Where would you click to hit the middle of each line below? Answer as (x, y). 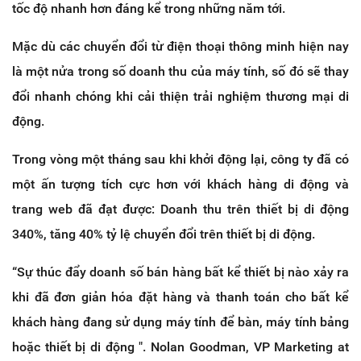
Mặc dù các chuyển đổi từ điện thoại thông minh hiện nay (180, 46)
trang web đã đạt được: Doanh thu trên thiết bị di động (180, 209)
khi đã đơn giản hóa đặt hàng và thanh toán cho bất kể (180, 297)
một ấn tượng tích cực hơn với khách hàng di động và (180, 184)
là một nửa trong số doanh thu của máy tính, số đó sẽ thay (180, 71)
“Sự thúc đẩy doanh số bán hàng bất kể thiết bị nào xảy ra (180, 272)
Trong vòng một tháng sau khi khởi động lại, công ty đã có (180, 159)
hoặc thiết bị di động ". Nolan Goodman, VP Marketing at (180, 346)
